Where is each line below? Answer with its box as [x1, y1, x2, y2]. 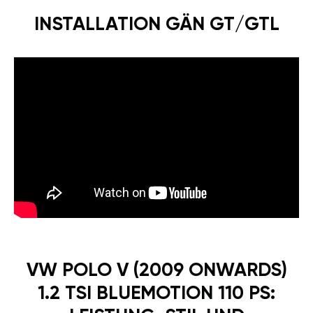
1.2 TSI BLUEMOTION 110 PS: [38, 284, 275, 304]
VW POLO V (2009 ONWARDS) [26, 261, 287, 281]
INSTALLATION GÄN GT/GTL [34, 15, 279, 34]
